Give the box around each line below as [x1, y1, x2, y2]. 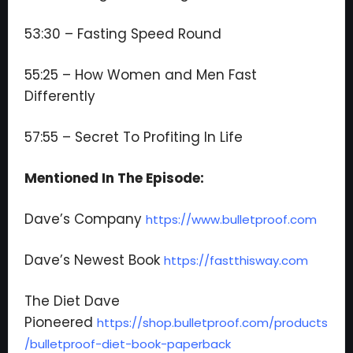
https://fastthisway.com [164, 252, 308, 269]
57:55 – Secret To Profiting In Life [24, 128, 243, 147]
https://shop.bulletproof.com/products [97, 314, 328, 331]
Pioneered [24, 313, 97, 332]
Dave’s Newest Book [24, 251, 164, 269]
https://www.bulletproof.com [146, 211, 317, 228]
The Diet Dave [24, 292, 120, 310]
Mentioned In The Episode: [24, 169, 204, 188]
